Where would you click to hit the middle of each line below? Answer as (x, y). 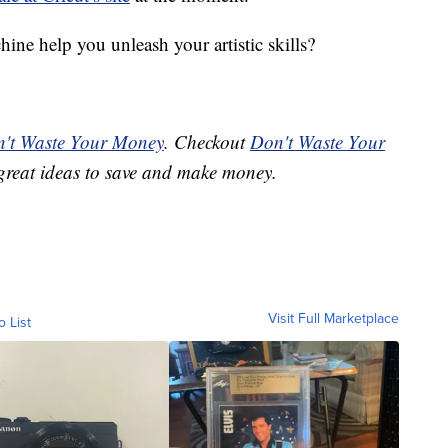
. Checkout (207, 142)
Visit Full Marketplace (333, 319)
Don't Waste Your (317, 142)
